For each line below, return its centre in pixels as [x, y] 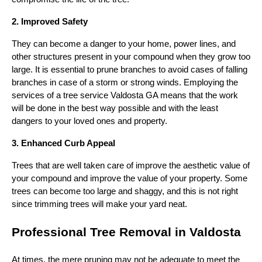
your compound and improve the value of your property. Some [130, 178]
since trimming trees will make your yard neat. [99, 204]
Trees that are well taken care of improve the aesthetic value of [131, 165]
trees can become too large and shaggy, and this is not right [125, 191]
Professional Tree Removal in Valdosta [126, 232]
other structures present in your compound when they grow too [131, 56]
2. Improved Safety [50, 21]
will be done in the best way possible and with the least [115, 108]
